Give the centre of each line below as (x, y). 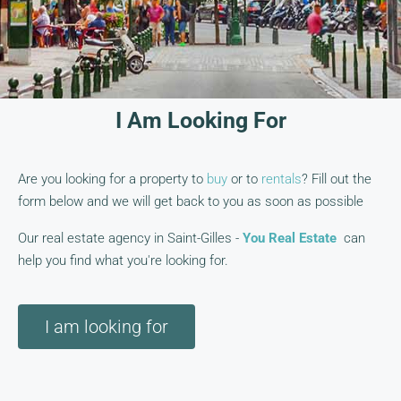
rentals (282, 179)
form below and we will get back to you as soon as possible (191, 201)
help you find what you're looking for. (123, 260)
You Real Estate (290, 238)
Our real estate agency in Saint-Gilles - (130, 238)
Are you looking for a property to (112, 179)
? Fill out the (337, 179)
